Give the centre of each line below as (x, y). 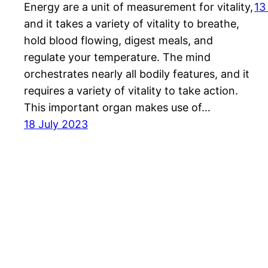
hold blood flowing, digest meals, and (118, 41)
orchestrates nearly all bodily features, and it (137, 74)
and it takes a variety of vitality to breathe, (132, 24)
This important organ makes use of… (117, 108)
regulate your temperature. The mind (117, 57)
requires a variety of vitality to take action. (133, 91)
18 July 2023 (56, 124)
